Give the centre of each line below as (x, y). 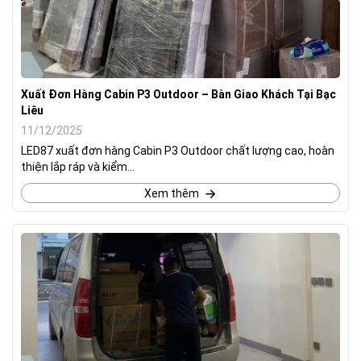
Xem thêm (171, 193)
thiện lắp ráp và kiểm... (78, 166)
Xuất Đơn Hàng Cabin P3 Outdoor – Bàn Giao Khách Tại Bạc (178, 94)
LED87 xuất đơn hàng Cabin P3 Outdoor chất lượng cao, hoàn (178, 150)
